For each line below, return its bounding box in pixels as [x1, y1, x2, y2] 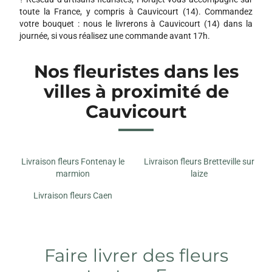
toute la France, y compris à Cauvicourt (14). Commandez [19, 6, 253, 16]
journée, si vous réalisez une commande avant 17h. [19, 30, 210, 41]
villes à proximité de [43, 80, 229, 102]
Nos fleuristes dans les [33, 60, 239, 82]
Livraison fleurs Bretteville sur [144, 156, 254, 166]
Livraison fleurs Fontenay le [21, 156, 124, 166]
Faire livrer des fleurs [44, 244, 228, 266]
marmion [56, 168, 90, 178]
